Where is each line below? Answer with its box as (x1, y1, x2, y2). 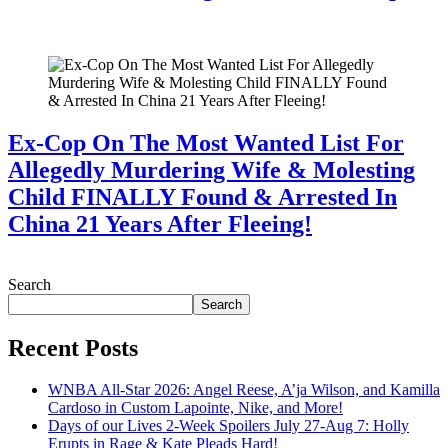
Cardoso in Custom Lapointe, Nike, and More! (48, 399, 343, 417)
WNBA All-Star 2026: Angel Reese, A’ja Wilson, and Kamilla (48, 381, 440, 399)
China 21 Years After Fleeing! (8, 210, 312, 237)
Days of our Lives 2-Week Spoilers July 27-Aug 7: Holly (48, 417, 409, 435)
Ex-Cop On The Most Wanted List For (8, 129, 404, 156)
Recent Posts (8, 334, 138, 361)
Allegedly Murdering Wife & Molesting (8, 156, 415, 183)
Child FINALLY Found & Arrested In (8, 183, 397, 210)
